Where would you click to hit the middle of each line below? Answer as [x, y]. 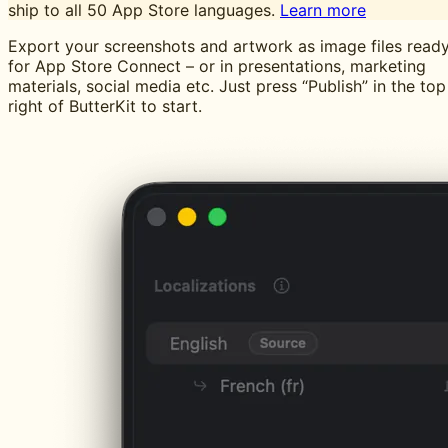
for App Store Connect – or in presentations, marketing [217, 66]
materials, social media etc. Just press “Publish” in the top [227, 86]
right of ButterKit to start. [105, 106]
